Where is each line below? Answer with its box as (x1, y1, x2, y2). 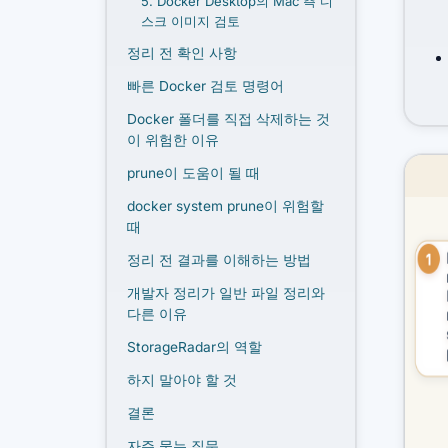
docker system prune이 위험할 (127, 197, 324, 214)
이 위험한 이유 (127, 131, 219, 148)
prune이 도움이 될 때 (127, 164, 260, 181)
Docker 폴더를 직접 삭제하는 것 (127, 110, 330, 127)
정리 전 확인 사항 (127, 44, 237, 61)
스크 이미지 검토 (141, 12, 240, 29)
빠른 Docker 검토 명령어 (127, 77, 284, 94)
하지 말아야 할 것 (127, 371, 237, 388)
